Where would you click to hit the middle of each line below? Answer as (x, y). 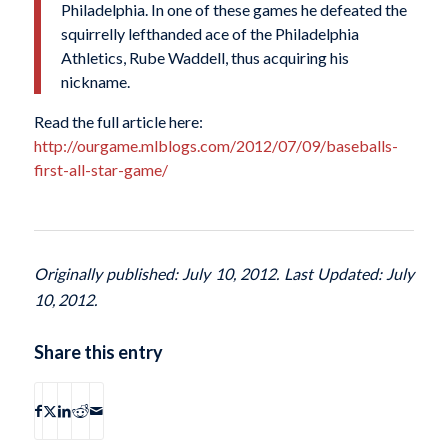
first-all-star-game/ (100, 169)
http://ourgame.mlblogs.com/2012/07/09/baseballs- (215, 145)
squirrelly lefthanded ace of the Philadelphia (209, 33)
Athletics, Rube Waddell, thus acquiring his (204, 57)
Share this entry (98, 352)
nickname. (95, 81)
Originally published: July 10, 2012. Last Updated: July (224, 274)
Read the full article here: (118, 121)
